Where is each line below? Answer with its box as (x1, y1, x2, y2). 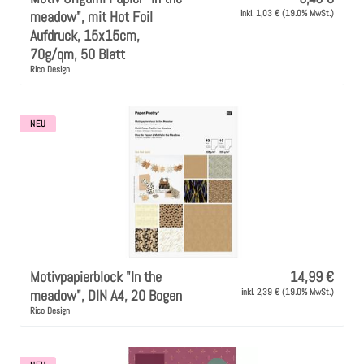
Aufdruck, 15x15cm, (30, 25, 140, 45)
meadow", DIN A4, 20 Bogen (30, 285, 182, 305)
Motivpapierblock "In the (30, 266, 162, 286)
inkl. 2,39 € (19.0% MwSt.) (241, 285, 334, 297)
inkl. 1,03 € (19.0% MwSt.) (240, 6, 334, 19)
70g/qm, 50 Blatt (30, 44, 125, 63)
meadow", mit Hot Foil (30, 6, 153, 26)
